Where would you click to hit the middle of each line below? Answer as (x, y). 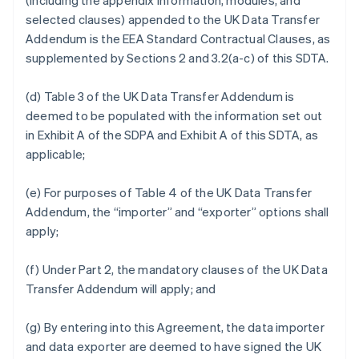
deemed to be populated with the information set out (174, 115)
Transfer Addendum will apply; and (121, 288)
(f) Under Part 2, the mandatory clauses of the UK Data (177, 269)
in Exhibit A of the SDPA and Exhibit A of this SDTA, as (172, 135)
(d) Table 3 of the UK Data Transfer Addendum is (160, 96)
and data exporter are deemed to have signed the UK (174, 346)
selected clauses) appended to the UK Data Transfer (173, 19)
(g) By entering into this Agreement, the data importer (175, 327)
